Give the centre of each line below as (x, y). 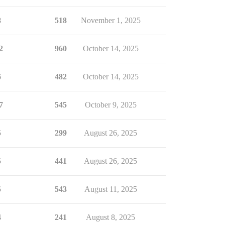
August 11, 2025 (110, 189)
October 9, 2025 (110, 105)
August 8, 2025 (110, 217)
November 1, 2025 (110, 20)
